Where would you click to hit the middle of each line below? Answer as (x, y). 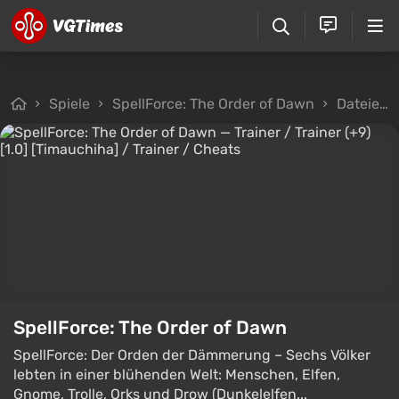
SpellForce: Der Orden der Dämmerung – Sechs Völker (192, 355)
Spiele (69, 104)
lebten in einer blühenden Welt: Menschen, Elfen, (177, 375)
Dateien (358, 104)
